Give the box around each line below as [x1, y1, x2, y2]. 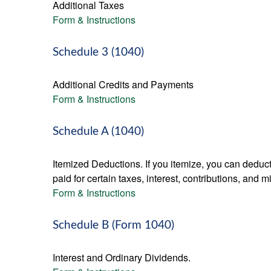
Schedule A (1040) [53, 126, 144, 137]
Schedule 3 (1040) [53, 47, 144, 58]
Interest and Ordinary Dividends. [53, 250, 191, 264]
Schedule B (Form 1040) [53, 220, 174, 231]
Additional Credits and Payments [53, 77, 194, 91]
